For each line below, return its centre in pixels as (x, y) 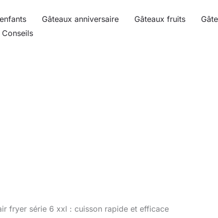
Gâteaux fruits (160, 19)
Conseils (18, 33)
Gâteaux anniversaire (80, 19)
